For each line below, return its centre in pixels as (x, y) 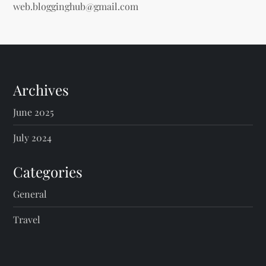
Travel (27, 220)
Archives (41, 90)
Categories (48, 172)
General (30, 194)
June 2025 (34, 112)
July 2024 (33, 138)
